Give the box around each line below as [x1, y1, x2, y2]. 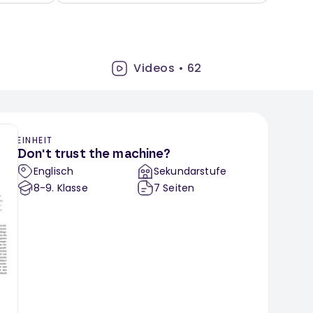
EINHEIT [17, 134, 53, 147]
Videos [133, 60, 175, 77]
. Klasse [52, 181, 88, 196]
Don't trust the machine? [17, 148, 171, 161]
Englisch [34, 164, 74, 179]
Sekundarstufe [154, 164, 227, 179]
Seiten [163, 181, 195, 196]
